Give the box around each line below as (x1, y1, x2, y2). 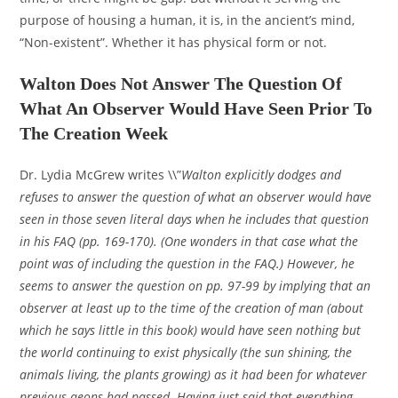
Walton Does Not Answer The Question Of (20, 74, 343, 94)
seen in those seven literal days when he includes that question (20, 211, 370, 228)
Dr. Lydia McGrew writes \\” (20, 166, 182, 184)
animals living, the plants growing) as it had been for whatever (20, 366, 368, 384)
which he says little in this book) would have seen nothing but (20, 322, 362, 339)
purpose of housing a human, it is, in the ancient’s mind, (20, 12, 355, 29)
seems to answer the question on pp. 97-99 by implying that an (20, 277, 371, 295)
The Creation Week (20, 123, 169, 144)
